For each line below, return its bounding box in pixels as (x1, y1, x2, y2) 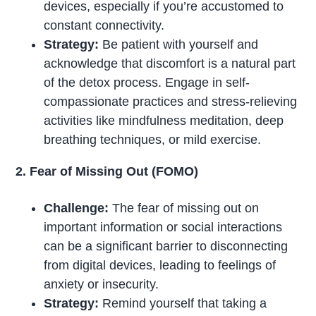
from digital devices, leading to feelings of (44, 258, 276, 273)
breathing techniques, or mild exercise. (44, 133, 262, 147)
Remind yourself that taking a (99, 296, 267, 311)
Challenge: (44, 201, 109, 216)
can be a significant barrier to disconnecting (44, 239, 288, 254)
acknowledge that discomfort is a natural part (44, 56, 296, 71)
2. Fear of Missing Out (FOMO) (16, 164, 199, 179)
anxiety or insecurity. (44, 277, 159, 292)
